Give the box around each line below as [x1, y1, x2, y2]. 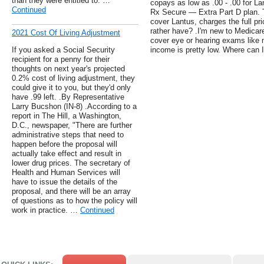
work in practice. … [12, 206, 80, 215]
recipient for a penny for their [12, 55, 110, 64]
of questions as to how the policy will [12, 196, 137, 206]
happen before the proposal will [12, 140, 117, 149]
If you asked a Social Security [12, 45, 115, 55]
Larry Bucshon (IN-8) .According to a [12, 102, 137, 111]
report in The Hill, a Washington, [12, 111, 121, 121]
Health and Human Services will [12, 168, 120, 177]
